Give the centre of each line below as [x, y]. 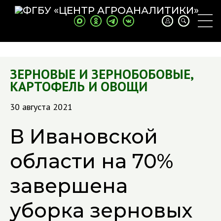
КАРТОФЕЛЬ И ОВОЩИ [79, 86]
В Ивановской [84, 136]
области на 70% [92, 161]
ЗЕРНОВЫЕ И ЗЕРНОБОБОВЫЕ [100, 74]
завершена [69, 186]
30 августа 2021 [41, 107]
